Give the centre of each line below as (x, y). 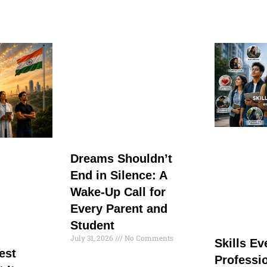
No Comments (148, 238)
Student (92, 226)
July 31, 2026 (93, 238)
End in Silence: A (119, 176)
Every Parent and (119, 209)
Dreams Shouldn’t (121, 159)
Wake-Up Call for (118, 192)
